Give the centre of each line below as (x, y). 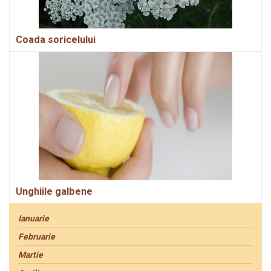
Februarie (37, 237)
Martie (31, 255)
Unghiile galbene (54, 192)
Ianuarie (34, 219)
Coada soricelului (56, 40)
